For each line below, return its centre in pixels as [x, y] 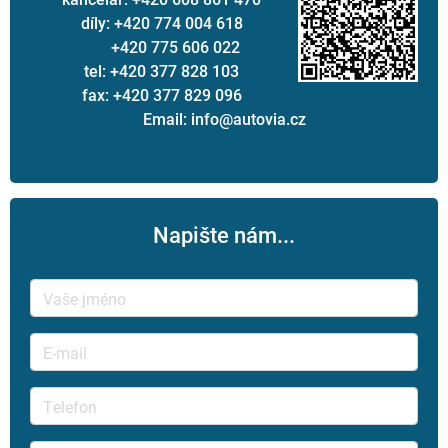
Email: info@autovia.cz [224, 119]
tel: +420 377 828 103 [161, 71]
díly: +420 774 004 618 [161, 23]
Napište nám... [224, 235]
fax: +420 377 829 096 [161, 95]
